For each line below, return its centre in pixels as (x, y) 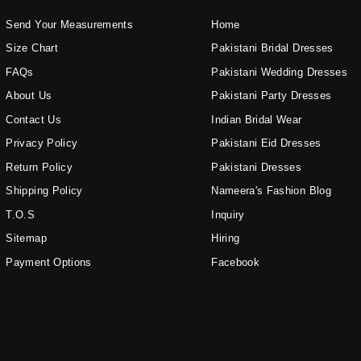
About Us (29, 96)
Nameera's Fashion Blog (271, 191)
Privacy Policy (42, 143)
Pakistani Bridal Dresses (272, 48)
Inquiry (228, 214)
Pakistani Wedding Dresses (279, 72)
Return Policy (39, 167)
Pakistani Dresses (257, 167)
